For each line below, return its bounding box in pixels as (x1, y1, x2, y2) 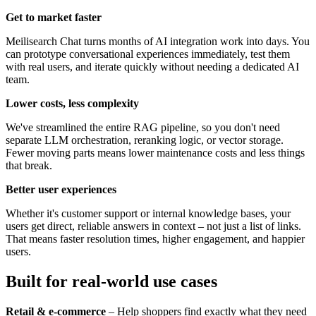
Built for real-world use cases (6, 272, 217, 291)
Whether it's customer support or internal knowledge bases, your (6, 207, 291, 219)
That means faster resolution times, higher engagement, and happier (6, 232, 305, 245)
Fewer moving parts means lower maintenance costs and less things (6, 146, 305, 159)
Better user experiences (6, 183, 116, 195)
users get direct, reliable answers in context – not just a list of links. (6, 219, 301, 232)
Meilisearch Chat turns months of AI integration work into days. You (6, 35, 310, 47)
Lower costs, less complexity (6, 97, 139, 109)
